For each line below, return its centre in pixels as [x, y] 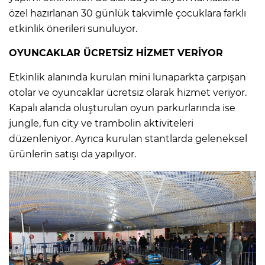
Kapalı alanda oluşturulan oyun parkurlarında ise [122, 108]
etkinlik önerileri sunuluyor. [73, 29]
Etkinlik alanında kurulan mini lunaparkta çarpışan [127, 77]
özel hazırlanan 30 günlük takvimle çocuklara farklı [127, 14]
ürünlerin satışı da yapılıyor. [72, 154]
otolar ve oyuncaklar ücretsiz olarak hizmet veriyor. [128, 93]
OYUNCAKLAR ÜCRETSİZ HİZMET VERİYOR [116, 53]
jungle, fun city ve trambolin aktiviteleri [101, 124]
